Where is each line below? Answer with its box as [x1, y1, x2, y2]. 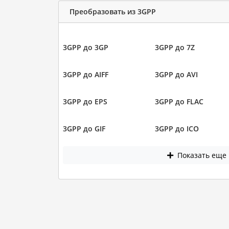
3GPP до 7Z [155, 42, 195, 52]
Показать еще [175, 150, 227, 161]
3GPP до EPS [62, 96, 107, 106]
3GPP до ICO [155, 123, 199, 133]
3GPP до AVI [155, 69, 198, 79]
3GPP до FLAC [155, 96, 203, 106]
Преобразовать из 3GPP [69, 7, 156, 17]
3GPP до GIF [62, 123, 105, 133]
